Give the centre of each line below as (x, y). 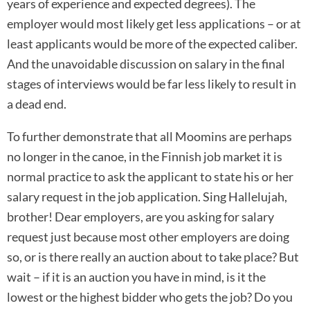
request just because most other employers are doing (148, 237)
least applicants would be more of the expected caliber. (152, 43)
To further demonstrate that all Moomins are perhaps (149, 137)
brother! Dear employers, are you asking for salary (140, 217)
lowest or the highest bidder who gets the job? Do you (150, 297)
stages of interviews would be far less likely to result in (152, 83)
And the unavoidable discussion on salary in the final (146, 63)
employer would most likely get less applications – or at (154, 23)
